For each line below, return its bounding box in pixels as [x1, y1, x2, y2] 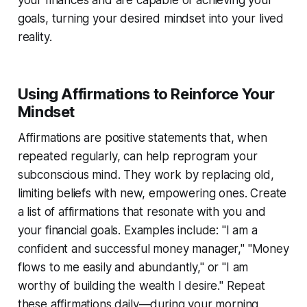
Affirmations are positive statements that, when [17, 130, 267, 145]
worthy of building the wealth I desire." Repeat [17, 278, 265, 293]
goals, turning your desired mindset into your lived [17, 11, 284, 25]
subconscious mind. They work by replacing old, [17, 167, 274, 182]
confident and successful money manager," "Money [17, 241, 289, 256]
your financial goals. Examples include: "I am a [17, 223, 258, 237]
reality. [17, 29, 52, 44]
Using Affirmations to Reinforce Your [17, 84, 275, 103]
